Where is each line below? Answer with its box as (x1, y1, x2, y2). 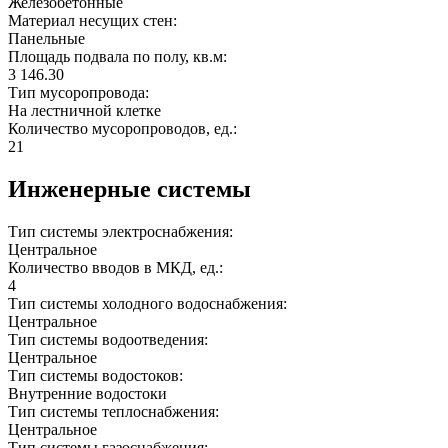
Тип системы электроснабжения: (8, 223, 237, 241)
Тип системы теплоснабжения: (8, 403, 223, 421)
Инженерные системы (8, 176, 251, 203)
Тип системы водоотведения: (8, 331, 212, 349)
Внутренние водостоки (8, 385, 167, 403)
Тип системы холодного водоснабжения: (8, 295, 291, 313)
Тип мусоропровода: (8, 84, 153, 102)
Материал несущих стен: (8, 12, 181, 30)
